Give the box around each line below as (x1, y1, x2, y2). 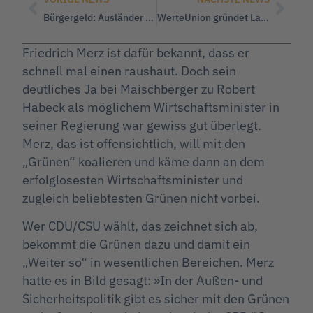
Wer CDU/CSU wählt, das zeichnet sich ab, (22, 218, 258, 235)
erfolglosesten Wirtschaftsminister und (22, 171, 243, 188)
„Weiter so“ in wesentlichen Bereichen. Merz (22, 254, 274, 271)
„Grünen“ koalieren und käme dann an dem (22, 153, 265, 170)
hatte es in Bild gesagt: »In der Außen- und (22, 272, 263, 289)
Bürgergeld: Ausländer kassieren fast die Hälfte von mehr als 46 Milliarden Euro (145, 10, 154, 24)
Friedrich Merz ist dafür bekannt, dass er (22, 44, 249, 61)
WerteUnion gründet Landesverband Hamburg (260, 10, 269, 24)
